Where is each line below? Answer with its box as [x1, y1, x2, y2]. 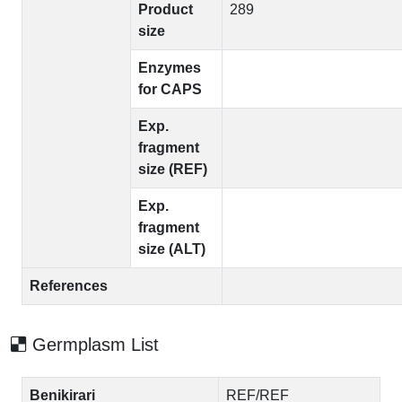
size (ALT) [138, 241, 205, 257]
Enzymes [138, 60, 201, 75]
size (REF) [138, 162, 207, 177]
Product [138, 2, 193, 17]
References [30, 278, 108, 293]
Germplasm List [27, 335, 159, 354]
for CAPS [138, 82, 202, 97]
